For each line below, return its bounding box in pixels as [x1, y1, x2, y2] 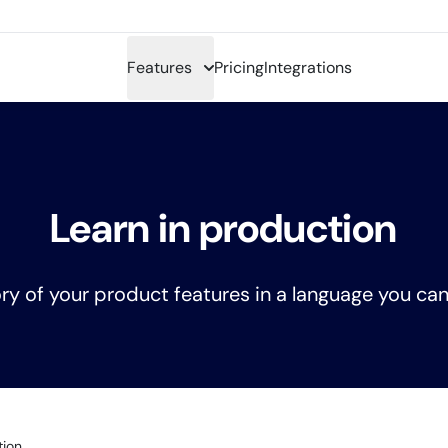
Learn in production [50, 202, 398, 254]
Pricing [213, 56, 264, 78]
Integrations [263, 56, 352, 78]
